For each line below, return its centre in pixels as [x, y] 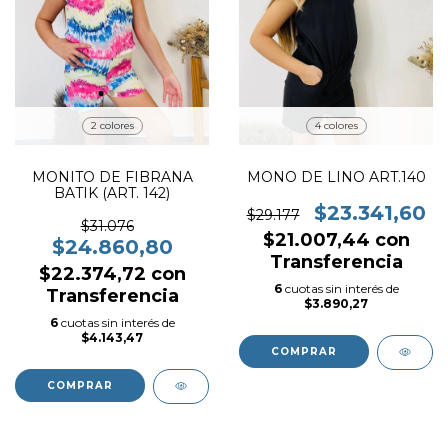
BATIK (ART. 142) [112, 192]
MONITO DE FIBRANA [112, 176]
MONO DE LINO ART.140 [336, 176]
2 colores [112, 125]
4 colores [336, 125]
